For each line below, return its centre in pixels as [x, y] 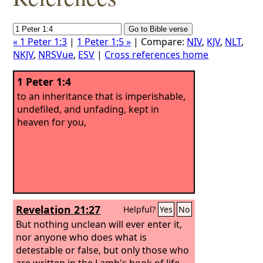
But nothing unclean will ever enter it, [99, 224]
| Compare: [159, 42]
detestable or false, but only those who [103, 250]
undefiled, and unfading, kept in [88, 109]
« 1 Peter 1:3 [40, 42]
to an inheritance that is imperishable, [102, 96]
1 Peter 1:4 [44, 82]
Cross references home [157, 55]
